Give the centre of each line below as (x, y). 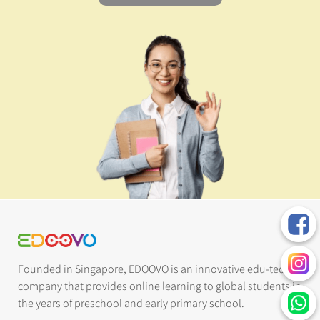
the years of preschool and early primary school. (131, 304)
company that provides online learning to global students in (160, 286)
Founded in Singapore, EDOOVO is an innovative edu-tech (154, 269)
